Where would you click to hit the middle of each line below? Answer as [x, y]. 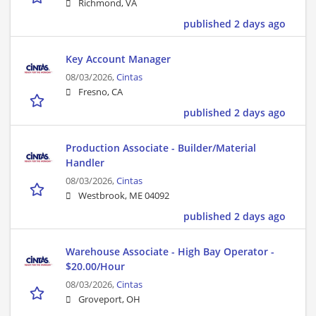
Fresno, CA [101, 92]
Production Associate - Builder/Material [161, 148]
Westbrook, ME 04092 [124, 196]
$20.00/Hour [95, 267]
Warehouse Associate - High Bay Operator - [170, 252]
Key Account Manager [118, 59]
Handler [85, 163]
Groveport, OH [109, 300]
